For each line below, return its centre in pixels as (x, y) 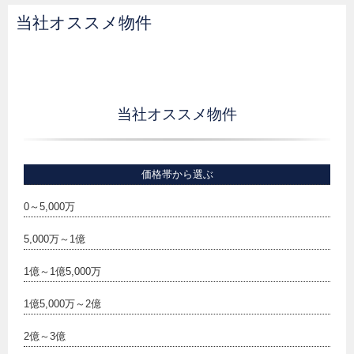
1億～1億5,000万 (62, 272)
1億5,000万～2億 (62, 304)
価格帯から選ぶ (177, 175)
